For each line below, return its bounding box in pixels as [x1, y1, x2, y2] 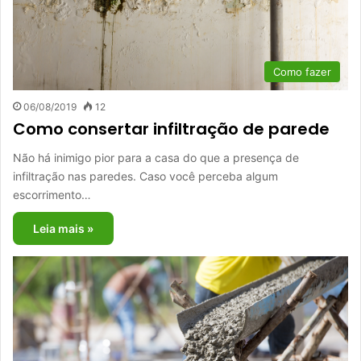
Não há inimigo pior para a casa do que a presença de [13, 151, 299, 165]
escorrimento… [13, 188, 91, 202]
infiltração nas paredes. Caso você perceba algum [13, 169, 278, 184]
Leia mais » [33, 222, 93, 236]
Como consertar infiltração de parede [13, 118, 330, 141]
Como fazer [273, 65, 331, 79]
